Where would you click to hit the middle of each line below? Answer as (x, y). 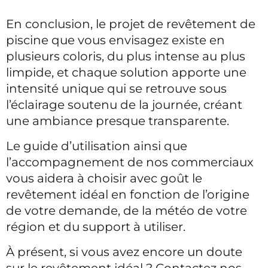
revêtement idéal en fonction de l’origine (128, 194)
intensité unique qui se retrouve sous (116, 88)
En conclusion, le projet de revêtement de (131, 24)
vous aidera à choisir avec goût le (104, 178)
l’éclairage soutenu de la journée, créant (124, 104)
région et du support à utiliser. (97, 226)
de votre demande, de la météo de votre (127, 210)
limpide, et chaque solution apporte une (126, 72)
